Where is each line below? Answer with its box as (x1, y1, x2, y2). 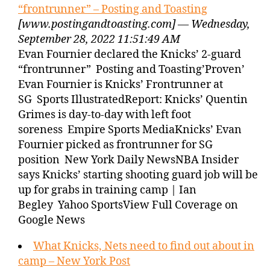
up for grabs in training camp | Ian (18, 183, 196, 197)
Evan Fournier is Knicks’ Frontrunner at (18, 78, 223, 92)
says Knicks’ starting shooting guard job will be (18, 168, 258, 182)
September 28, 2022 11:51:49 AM (18, 33, 180, 46)
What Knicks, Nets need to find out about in (33, 239, 254, 253)
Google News (18, 213, 85, 227)
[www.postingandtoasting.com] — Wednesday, (18, 17, 250, 31)
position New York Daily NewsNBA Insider (18, 153, 239, 167)
